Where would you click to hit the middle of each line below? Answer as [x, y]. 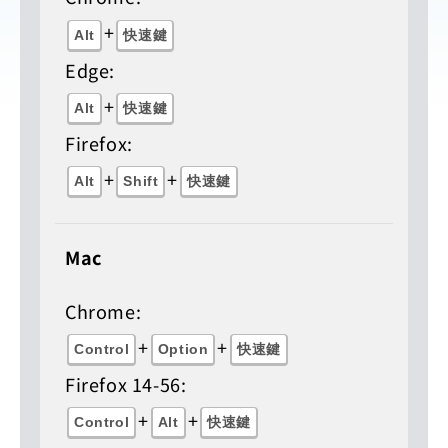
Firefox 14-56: [126, 383]
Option [183, 348]
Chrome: [103, 310]
